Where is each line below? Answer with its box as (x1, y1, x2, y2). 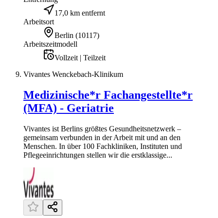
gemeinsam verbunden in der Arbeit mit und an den (23, 133, 181, 142)
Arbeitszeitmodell (23, 40, 77, 49)
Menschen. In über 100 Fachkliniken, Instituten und (23, 142, 182, 151)
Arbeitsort (23, 18, 54, 26)
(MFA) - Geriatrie (23, 102, 114, 115)
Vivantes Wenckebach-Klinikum (23, 70, 123, 79)
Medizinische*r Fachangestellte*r (23, 89, 193, 102)
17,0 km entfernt (54, 9, 105, 18)
